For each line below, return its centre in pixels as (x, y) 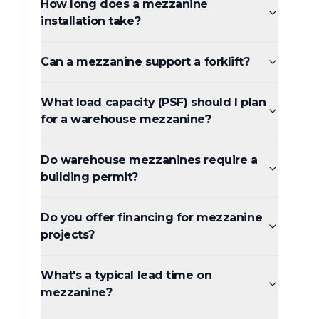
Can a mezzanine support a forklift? (145, 62)
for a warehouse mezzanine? (126, 120)
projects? (68, 235)
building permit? (89, 177)
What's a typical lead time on (126, 276)
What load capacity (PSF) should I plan (153, 103)
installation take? (91, 21)
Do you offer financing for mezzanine (152, 218)
